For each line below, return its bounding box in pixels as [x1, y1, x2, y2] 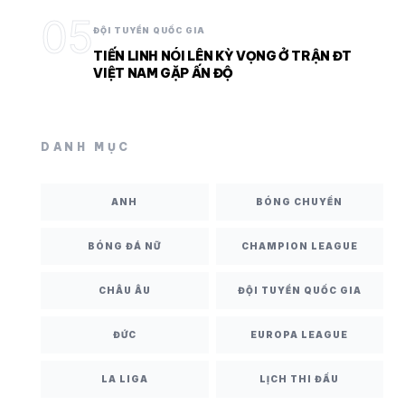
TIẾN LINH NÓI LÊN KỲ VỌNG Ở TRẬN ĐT [93, 48, 352, 64]
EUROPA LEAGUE [250, 329, 349, 340]
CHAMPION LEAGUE [240, 240, 358, 251]
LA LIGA [100, 373, 148, 384]
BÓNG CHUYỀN [256, 196, 344, 207]
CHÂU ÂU [98, 285, 151, 296]
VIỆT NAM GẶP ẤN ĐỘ [93, 65, 233, 81]
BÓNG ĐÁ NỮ [88, 240, 162, 251]
